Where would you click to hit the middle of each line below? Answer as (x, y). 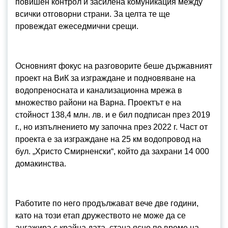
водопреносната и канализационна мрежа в (99, 90)
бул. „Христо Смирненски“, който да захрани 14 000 (112, 151)
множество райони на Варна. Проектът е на (98, 103)
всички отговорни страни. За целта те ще (93, 14)
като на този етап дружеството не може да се (101, 216)
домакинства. (41, 164)
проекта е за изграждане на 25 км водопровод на (108, 139)
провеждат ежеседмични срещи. (79, 26)
